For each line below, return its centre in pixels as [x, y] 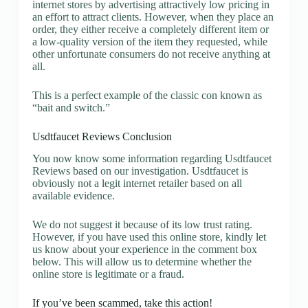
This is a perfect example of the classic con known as [147, 95]
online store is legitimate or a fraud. [108, 274]
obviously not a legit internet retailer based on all [137, 184]
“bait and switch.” [71, 107]
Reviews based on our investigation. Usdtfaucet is [140, 171]
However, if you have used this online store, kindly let [149, 237]
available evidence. [73, 196]
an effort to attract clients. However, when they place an [153, 16]
